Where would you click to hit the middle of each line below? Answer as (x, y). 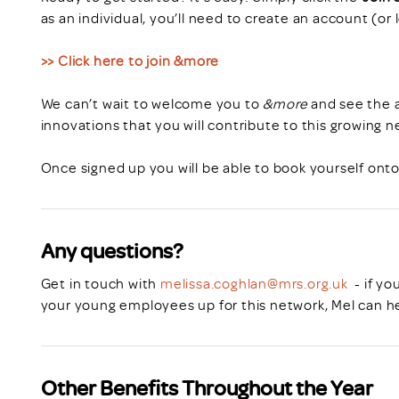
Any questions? (111, 249)
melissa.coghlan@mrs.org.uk (254, 283)
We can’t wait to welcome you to (152, 103)
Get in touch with (101, 283)
